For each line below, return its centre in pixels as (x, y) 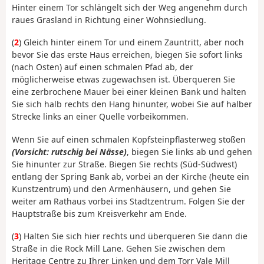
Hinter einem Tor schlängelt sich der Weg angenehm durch (130, 7)
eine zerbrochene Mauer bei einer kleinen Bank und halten (129, 92)
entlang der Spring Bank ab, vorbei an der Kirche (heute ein (131, 176)
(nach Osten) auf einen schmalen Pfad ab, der (103, 67)
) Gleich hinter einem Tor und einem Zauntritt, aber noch (131, 42)
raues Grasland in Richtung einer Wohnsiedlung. (109, 19)
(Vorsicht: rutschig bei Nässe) (69, 151)
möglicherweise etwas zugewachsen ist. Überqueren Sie (123, 80)
